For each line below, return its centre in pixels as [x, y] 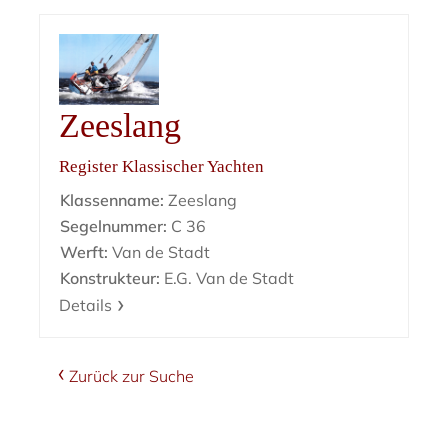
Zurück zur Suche [132, 375]
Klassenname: [112, 199]
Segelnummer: [114, 225]
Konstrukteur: [110, 277]
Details [86, 304]
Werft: [84, 251]
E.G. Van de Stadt [227, 277]
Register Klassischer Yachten [162, 166]
